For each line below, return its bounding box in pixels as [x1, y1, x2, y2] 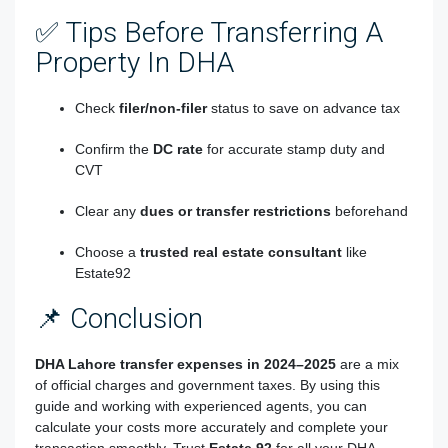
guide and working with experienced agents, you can [35, 397, 367, 414]
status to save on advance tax [207, 99, 400, 116]
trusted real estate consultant [140, 243, 342, 260]
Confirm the [75, 140, 153, 157]
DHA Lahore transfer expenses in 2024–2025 [35, 355, 336, 372]
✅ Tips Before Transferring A [35, 15, 383, 49]
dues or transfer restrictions [140, 202, 331, 219]
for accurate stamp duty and [203, 140, 385, 157]
